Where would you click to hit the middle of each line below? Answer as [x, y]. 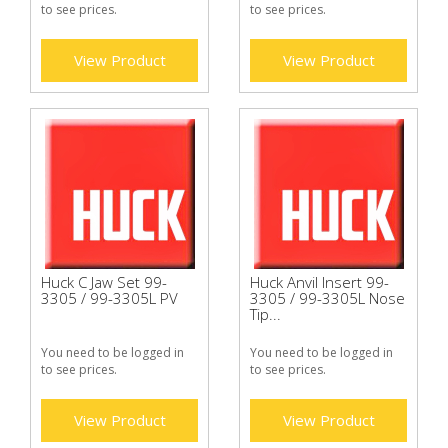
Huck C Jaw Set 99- [104, 281]
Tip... [265, 313]
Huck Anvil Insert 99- [319, 281]
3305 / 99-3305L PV [109, 297]
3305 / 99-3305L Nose [327, 297]
